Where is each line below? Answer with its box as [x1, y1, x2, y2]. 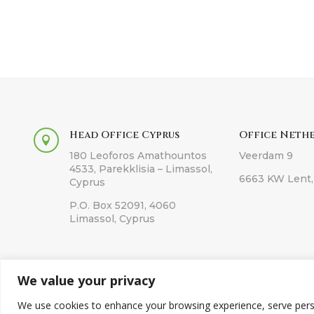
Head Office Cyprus [69, 128, 179, 142]
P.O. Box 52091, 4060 [69, 198, 176, 212]
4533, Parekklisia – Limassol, [69, 162, 212, 175]
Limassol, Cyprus [69, 212, 155, 225]
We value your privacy [18, 271, 155, 289]
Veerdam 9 [239, 149, 294, 162]
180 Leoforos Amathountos [69, 149, 207, 162]
